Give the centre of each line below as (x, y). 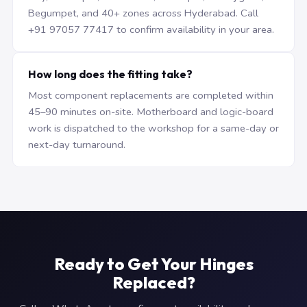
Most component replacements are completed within (151, 95)
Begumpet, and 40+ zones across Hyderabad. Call (143, 13)
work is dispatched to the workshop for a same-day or (153, 128)
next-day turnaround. (77, 145)
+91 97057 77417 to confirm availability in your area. (151, 29)
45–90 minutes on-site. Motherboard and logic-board (151, 112)
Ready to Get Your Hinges (153, 264)
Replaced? (153, 282)
